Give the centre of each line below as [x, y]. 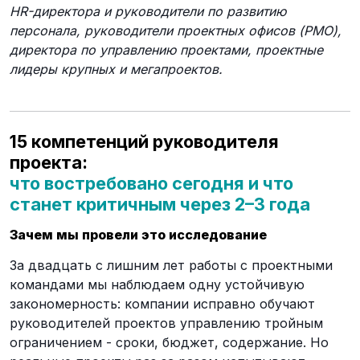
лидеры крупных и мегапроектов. [116, 69]
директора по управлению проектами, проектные [166, 50]
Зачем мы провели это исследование [138, 235]
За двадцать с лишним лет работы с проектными [171, 265]
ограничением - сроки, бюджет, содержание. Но [169, 342]
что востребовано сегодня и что [151, 183]
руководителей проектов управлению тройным [166, 323]
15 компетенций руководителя [144, 141]
